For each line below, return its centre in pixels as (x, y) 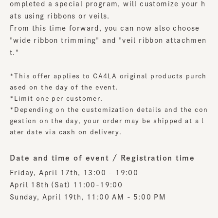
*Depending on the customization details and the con (109, 110)
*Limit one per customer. (56, 99)
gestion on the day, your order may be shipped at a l (107, 121)
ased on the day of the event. (64, 88)
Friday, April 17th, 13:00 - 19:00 (74, 173)
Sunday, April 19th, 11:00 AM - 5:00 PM (88, 197)
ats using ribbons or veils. (60, 16)
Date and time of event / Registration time (102, 158)
